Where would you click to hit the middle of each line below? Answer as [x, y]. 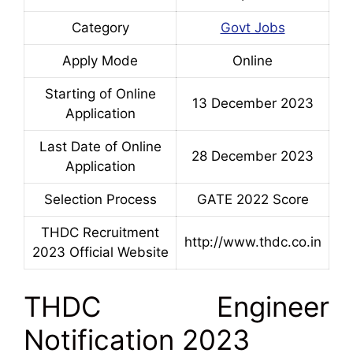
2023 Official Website [100, 253]
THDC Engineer [176, 306]
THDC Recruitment [100, 233]
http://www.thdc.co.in [253, 242]
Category [100, 28]
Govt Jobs [253, 28]
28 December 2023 [253, 156]
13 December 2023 [253, 104]
